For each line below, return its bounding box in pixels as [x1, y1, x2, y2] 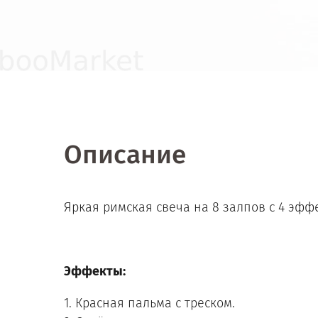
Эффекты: [64, 263, 126, 279]
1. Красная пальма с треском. [64, 295, 235, 311]
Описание [64, 138, 186, 170]
